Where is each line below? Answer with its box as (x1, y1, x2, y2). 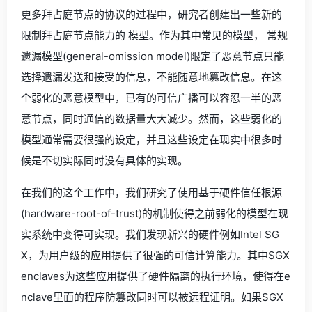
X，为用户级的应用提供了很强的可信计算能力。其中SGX (21, 249, 290, 262)
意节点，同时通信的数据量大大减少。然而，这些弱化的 (21, 112, 282, 125)
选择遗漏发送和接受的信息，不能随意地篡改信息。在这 (21, 70, 282, 84)
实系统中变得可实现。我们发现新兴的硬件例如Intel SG (21, 228, 279, 241)
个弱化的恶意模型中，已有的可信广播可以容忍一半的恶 (21, 91, 282, 104)
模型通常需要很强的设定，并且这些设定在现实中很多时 (21, 133, 282, 146)
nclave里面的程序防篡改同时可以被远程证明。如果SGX (21, 290, 283, 304)
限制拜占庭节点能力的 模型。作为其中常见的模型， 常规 (21, 29, 288, 42)
